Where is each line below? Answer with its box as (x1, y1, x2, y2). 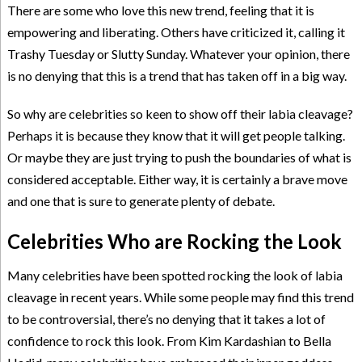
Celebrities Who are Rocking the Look (6, 229, 342, 253)
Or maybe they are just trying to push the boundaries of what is (6, 149, 351, 165)
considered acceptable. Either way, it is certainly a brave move (6, 170, 347, 187)
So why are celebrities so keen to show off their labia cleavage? (6, 105, 353, 121)
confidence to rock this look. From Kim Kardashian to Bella (6, 332, 331, 348)
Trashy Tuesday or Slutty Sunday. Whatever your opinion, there (6, 45, 350, 61)
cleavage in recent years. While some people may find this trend (6, 288, 354, 305)
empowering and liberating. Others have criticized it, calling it (6, 23, 345, 40)
